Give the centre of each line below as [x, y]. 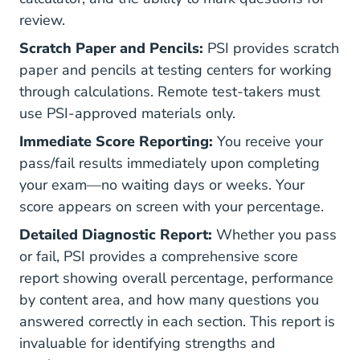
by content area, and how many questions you [169, 300]
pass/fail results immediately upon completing [170, 163]
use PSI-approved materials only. [127, 113]
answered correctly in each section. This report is [177, 321]
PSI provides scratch [271, 48]
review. [42, 20]
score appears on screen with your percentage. [172, 207]
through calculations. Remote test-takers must [170, 92]
